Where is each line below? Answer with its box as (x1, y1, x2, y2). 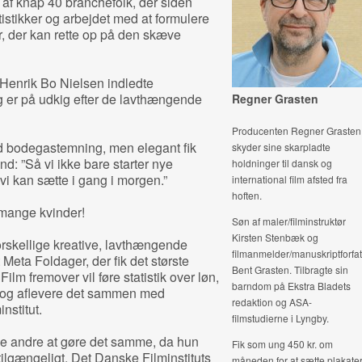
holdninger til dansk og (231, 156, 332, 170)
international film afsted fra (231, 172, 347, 186)
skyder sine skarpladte (231, 140, 330, 154)
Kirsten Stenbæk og (231, 230, 318, 244)
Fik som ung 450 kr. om (231, 337, 333, 351)
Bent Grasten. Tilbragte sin (231, 263, 348, 276)
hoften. (231, 188, 262, 202)
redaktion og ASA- (231, 295, 312, 309)
